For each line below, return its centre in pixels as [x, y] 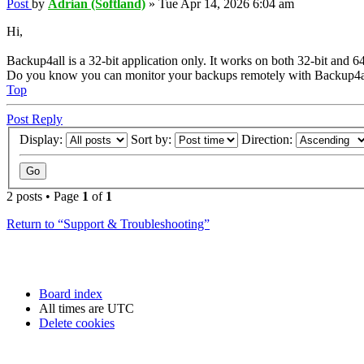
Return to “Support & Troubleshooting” [108, 224]
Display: [43, 140]
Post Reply [35, 119]
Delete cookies [77, 323]
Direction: [269, 140]
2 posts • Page [44, 197]
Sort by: [153, 140]
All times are [73, 309]
